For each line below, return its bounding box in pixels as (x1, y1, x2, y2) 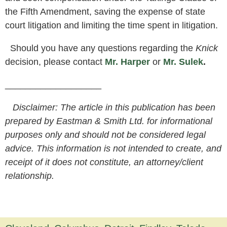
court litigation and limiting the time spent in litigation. (5, 20, 218, 30)
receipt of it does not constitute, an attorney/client (5, 157, 203, 167)
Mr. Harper (105, 56, 153, 67)
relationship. (5, 170, 54, 181)
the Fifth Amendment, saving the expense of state (5, 6, 205, 17)
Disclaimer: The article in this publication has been (5, 102, 215, 112)
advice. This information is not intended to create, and (5, 143, 221, 154)
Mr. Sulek (163, 56, 203, 67)
